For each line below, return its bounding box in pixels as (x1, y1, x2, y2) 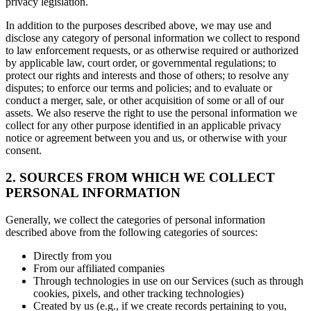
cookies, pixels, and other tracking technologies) (33, 287, 244, 299)
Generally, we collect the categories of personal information (6, 213, 265, 226)
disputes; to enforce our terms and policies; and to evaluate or (6, 82, 272, 94)
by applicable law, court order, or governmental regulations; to (6, 57, 276, 69)
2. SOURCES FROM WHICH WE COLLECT (6, 170, 275, 185)
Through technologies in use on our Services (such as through (33, 274, 303, 287)
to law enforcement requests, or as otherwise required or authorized (6, 44, 299, 57)
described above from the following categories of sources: (6, 226, 258, 238)
